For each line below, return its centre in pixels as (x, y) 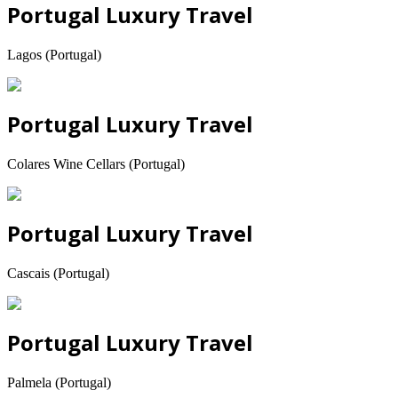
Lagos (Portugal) (54, 55)
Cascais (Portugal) (58, 273)
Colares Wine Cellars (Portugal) (96, 164)
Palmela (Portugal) (59, 382)
